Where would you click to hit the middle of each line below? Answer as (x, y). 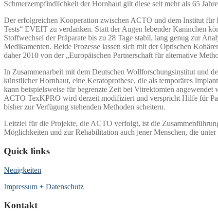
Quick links (27, 151)
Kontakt (21, 205)
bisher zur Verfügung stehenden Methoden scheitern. (85, 107)
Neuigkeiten (23, 170)
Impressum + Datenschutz (44, 186)
